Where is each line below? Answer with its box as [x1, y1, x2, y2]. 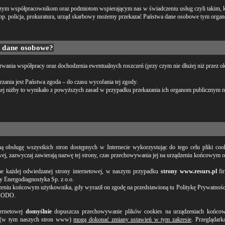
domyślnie [25, 208, 52, 215]
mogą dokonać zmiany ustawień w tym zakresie [73, 216, 192, 223]
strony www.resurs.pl [160, 168, 217, 175]
